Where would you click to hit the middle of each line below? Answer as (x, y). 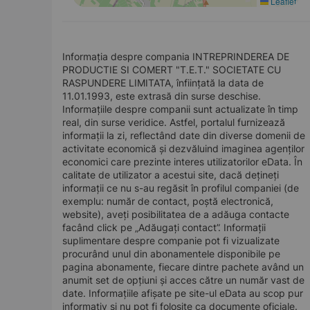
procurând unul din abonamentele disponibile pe (171, 254)
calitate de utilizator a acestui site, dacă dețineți (171, 175)
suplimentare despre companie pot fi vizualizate (171, 240)
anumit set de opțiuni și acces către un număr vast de (183, 280)
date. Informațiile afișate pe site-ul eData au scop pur (183, 293)
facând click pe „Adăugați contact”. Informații (164, 227)
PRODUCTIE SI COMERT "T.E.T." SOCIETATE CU (172, 70)
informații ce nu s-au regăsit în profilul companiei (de (181, 188)
